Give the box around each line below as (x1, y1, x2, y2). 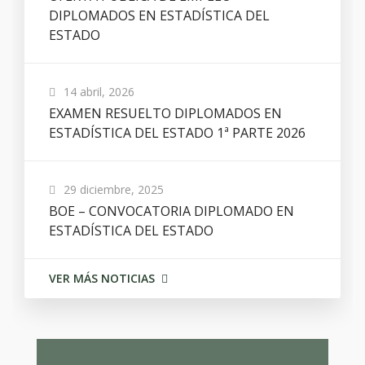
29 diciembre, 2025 (64, 182, 164, 197)
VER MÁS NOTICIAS (49, 270, 155, 286)
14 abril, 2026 (64, 84, 134, 99)
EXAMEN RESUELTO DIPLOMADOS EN (49, 104, 282, 122)
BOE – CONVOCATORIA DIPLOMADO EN (49, 202, 294, 220)
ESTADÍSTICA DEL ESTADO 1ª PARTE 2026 (49, 124, 306, 142)
